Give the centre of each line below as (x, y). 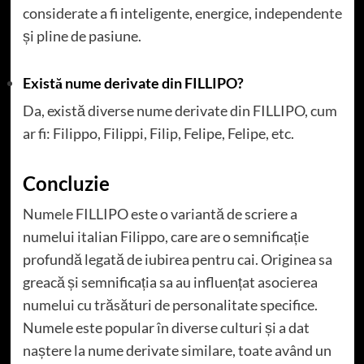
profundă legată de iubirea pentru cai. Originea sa (177, 259)
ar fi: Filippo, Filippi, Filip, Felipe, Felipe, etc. (158, 133)
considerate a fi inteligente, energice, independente (182, 13)
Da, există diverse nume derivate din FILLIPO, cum (180, 110)
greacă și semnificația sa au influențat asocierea (170, 282)
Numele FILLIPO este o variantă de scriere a (160, 213)
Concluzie (66, 183)
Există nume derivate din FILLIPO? (133, 82)
